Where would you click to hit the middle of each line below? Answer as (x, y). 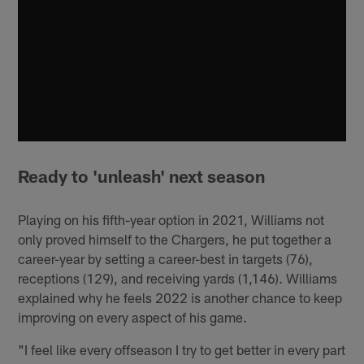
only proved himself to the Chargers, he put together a (175, 238)
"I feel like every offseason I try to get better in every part (182, 349)
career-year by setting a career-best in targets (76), (166, 258)
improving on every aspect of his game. (133, 316)
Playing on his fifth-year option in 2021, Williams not (171, 219)
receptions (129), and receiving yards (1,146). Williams (178, 277)
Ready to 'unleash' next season (142, 175)
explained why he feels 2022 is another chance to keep (180, 297)
